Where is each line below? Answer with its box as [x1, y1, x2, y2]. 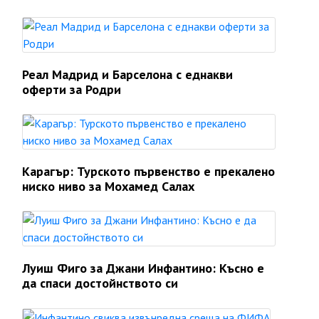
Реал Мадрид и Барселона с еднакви [22, 66, 233, 83]
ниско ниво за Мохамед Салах [22, 178, 194, 194]
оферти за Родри [22, 81, 121, 98]
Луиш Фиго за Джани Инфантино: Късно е [22, 260, 264, 276]
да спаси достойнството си [22, 275, 178, 291]
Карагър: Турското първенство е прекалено [22, 163, 275, 179]
